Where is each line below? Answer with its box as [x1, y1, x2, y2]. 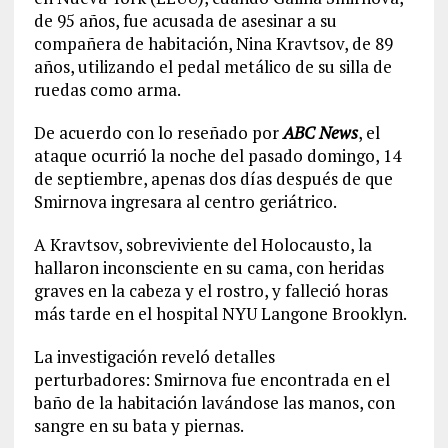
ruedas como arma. [33, 78, 180, 102]
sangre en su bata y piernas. [33, 414, 244, 438]
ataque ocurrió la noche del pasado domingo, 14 [33, 144, 401, 168]
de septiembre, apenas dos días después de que [33, 167, 393, 191]
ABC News [282, 121, 358, 145]
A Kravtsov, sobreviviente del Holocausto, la [33, 233, 372, 257]
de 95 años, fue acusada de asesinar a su [33, 9, 337, 33]
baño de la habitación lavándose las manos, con [33, 391, 395, 415]
